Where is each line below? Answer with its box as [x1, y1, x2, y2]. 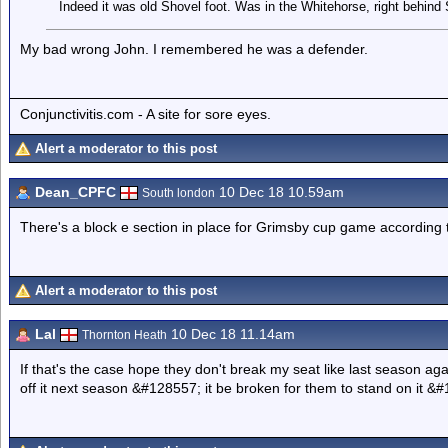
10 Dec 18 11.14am [167, 326, 295, 342]
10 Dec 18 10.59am [215, 184, 344, 200]
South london [142, 186, 215, 200]
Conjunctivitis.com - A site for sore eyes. [20, 105, 271, 122]
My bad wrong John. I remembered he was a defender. [20, 41, 368, 57]
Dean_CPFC [35, 184, 116, 200]
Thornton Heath [82, 328, 167, 342]
